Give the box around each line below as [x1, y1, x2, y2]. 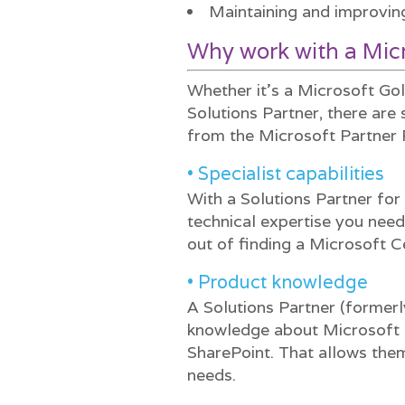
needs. [187, 364, 236, 385]
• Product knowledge [187, 270, 368, 294]
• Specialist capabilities [187, 162, 384, 185]
